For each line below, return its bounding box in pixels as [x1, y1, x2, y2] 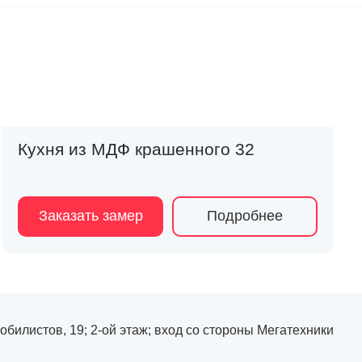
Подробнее [207, 208, 283, 225]
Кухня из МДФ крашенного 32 [18, 139, 255, 158]
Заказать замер [38, 208, 143, 225]
